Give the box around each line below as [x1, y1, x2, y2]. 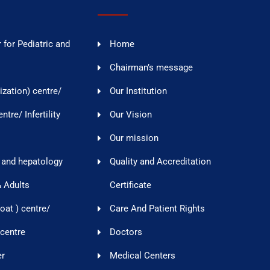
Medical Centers [110, 250, 175, 262]
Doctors [110, 227, 142, 238]
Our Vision [110, 109, 152, 121]
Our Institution [110, 86, 167, 97]
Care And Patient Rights [110, 203, 205, 215]
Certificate [110, 180, 151, 191]
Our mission [110, 133, 159, 144]
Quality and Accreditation [110, 156, 211, 168]
